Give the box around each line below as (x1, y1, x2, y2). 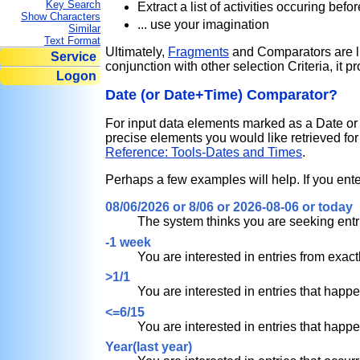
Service (51, 50, 96, 63)
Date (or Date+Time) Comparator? (105, 87, 338, 103)
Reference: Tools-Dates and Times (105, 145, 303, 159)
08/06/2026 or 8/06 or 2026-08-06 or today (105, 200, 354, 214)
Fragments (168, 45, 230, 59)
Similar (68, 22, 100, 35)
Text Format (44, 35, 100, 47)
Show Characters (21, 10, 100, 22)
